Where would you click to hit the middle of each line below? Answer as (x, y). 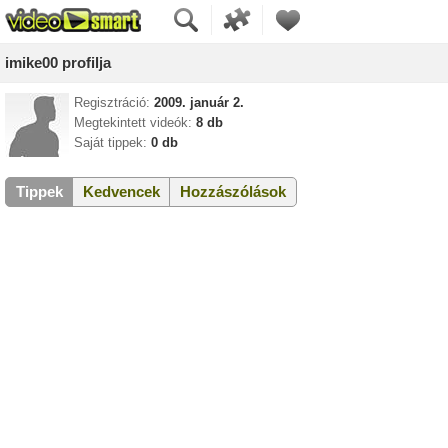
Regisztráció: (112, 102)
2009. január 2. (199, 102)
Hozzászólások (233, 191)
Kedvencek (121, 191)
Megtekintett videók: (133, 122)
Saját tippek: (110, 142)
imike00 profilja (58, 62)
